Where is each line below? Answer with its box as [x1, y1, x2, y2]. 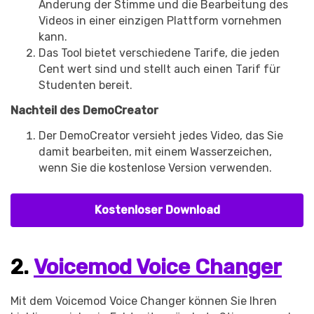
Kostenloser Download [94, 203, 220, 217]
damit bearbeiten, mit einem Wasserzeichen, [39, 144, 272, 158]
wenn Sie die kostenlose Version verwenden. [39, 161, 272, 175]
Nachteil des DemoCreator [11, 103, 158, 117]
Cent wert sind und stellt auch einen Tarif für [39, 62, 280, 76]
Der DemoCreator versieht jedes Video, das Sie [39, 128, 283, 142]
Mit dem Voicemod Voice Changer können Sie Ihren [11, 294, 277, 308]
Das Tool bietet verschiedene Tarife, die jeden [39, 46, 280, 60]
